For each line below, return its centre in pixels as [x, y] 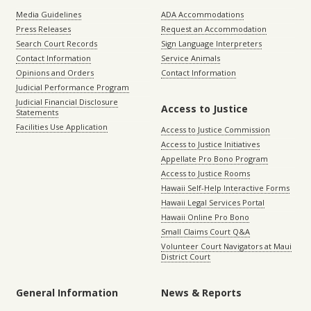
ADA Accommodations [202, 15]
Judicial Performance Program [73, 87]
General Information [67, 293]
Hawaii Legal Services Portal [213, 203]
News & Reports [201, 293]
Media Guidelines [49, 15]
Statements [37, 112]
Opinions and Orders [55, 73]
